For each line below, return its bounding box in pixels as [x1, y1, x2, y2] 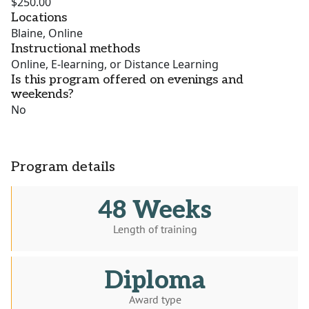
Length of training [112, 222, 197, 237]
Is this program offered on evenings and [11, 72, 243, 88]
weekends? [11, 87, 74, 102]
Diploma [104, 266, 206, 297]
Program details [11, 159, 115, 176]
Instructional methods [11, 41, 140, 57]
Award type [128, 292, 181, 307]
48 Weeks [98, 195, 212, 226]
